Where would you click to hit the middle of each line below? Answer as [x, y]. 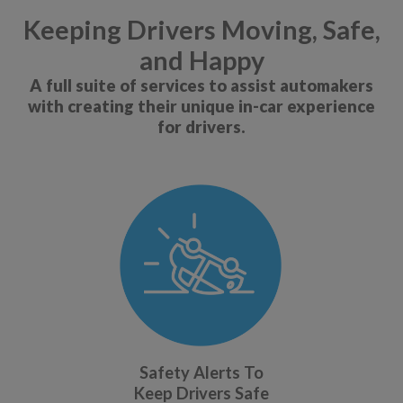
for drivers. [201, 127]
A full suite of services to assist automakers [201, 86]
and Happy [201, 61]
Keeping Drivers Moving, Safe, [201, 30]
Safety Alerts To [201, 373]
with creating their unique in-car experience [201, 107]
